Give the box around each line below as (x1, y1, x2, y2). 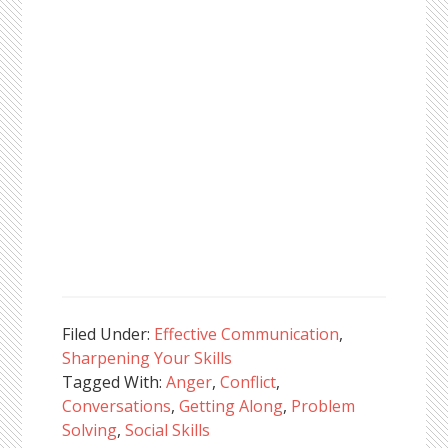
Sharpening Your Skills (62, 347, 233, 369)
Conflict (220, 371, 277, 393)
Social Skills (125, 419, 211, 441)
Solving (62, 419, 118, 441)
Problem (291, 395, 356, 417)
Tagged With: (62, 371, 167, 393)
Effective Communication (154, 323, 340, 345)
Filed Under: (62, 323, 155, 345)
